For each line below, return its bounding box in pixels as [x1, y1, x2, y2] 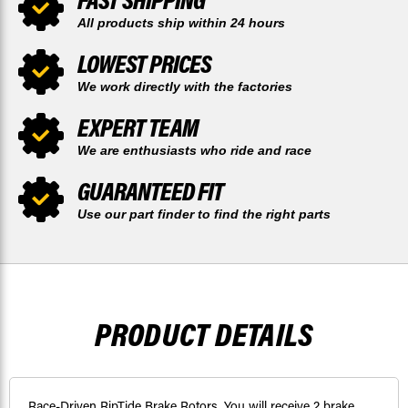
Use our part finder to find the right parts [77, 207, 331, 222]
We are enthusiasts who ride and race [77, 143, 311, 158]
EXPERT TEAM [77, 111, 199, 144]
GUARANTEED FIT [77, 175, 223, 208]
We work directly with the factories [77, 79, 292, 95]
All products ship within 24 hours [77, 15, 285, 31]
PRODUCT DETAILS [94, 313, 314, 355]
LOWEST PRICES [77, 47, 211, 80]
